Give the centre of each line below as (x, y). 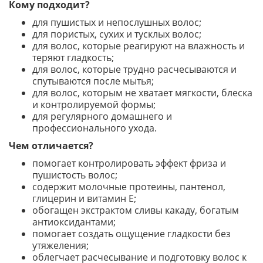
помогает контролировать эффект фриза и (129, 163)
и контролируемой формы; (94, 104)
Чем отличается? (51, 146)
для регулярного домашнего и (102, 116)
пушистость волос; (75, 175)
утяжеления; (60, 245)
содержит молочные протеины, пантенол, (129, 187)
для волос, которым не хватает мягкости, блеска (142, 93)
